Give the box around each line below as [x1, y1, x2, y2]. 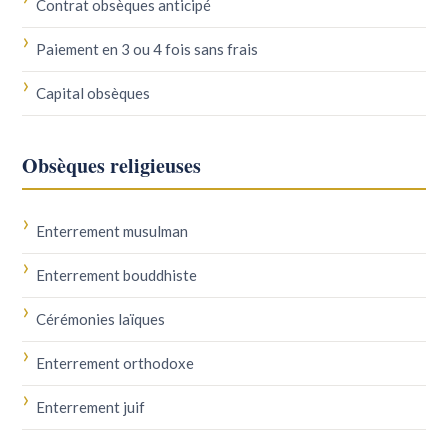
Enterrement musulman [36, 222, 189, 240]
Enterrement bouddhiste [36, 266, 198, 284]
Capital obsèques [36, 84, 151, 102]
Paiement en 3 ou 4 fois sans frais [36, 40, 259, 58]
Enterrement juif [36, 398, 146, 416]
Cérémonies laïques [36, 310, 166, 328]
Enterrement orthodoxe [36, 354, 195, 372]
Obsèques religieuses [22, 151, 202, 180]
